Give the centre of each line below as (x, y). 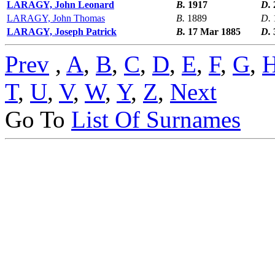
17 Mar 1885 (214, 32)
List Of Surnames (156, 120)
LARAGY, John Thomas (56, 18)
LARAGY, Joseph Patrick (62, 32)
